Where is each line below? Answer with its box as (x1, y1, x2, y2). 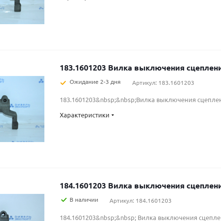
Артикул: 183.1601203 (132, 78, 194, 86)
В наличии (70, 195, 98, 203)
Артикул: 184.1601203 (110, 196, 172, 204)
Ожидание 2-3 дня (70, 77, 121, 85)
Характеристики (60, 110, 110, 119)
